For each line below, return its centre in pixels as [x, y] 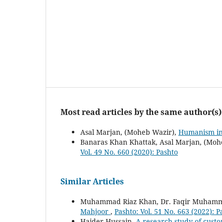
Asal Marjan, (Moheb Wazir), [129, 132]
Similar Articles [92, 182]
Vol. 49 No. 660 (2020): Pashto [129, 152]
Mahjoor [95, 211]
